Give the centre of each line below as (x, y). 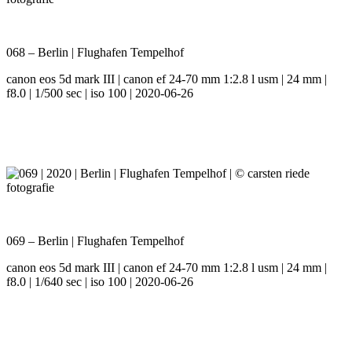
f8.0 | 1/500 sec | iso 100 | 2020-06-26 (100, 93)
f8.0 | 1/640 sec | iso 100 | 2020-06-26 (100, 282)
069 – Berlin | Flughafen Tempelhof (95, 241)
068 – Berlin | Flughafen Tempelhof (95, 53)
